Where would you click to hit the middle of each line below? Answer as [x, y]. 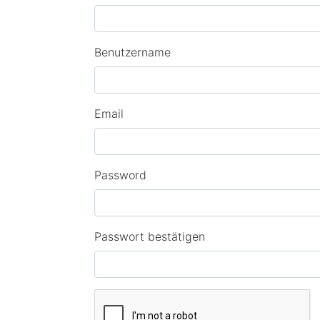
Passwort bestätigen [150, 236]
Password [120, 175]
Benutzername [132, 52]
